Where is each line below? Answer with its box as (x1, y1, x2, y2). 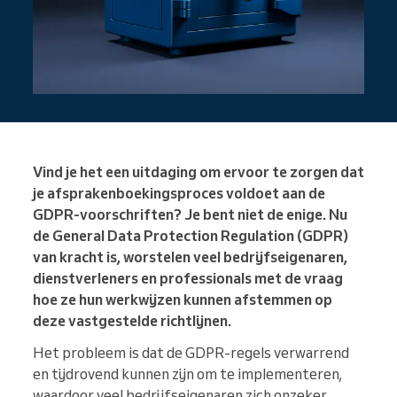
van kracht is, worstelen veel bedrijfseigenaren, (33, 248, 347, 267)
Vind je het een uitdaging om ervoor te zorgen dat (33, 163, 364, 182)
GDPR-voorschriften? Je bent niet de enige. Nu (33, 206, 347, 224)
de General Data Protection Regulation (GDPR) (33, 227, 348, 245)
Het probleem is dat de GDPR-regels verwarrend (33, 344, 349, 362)
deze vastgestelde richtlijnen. (33, 312, 231, 331)
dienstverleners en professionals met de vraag (33, 269, 343, 288)
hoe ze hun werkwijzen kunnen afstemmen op (33, 291, 332, 309)
